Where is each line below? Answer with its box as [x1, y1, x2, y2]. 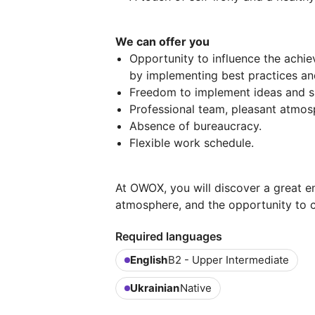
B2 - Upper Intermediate [168, 252, 289, 266]
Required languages [115, 229, 222, 243]
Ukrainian [130, 281, 179, 295]
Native [180, 281, 212, 295]
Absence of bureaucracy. [129, 118, 262, 133]
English [130, 252, 167, 266]
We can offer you [115, 34, 210, 49]
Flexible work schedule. [129, 135, 254, 150]
